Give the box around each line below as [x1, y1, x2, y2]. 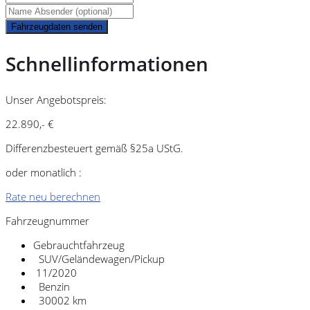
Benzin [33, 279, 70, 293]
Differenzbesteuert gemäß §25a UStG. [6, 140, 183, 155]
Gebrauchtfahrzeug [33, 237, 125, 252]
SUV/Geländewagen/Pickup [33, 251, 165, 266]
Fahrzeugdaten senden [11, 21, 102, 33]
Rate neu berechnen [6, 189, 100, 203]
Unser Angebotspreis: [6, 92, 107, 107]
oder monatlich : [6, 165, 82, 179]
